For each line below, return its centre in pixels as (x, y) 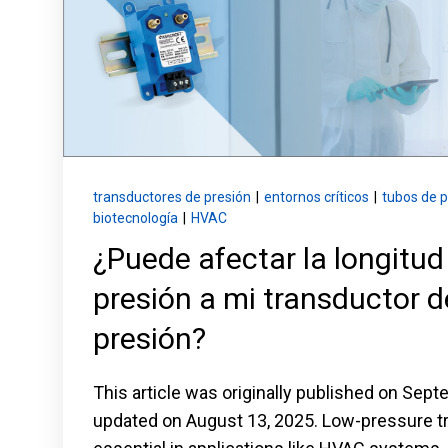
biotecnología (135, 218)
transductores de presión (171, 197)
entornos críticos (316, 197)
